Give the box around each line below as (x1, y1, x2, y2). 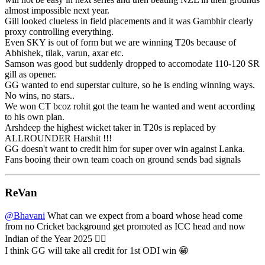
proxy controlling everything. (5, 26, 114, 37)
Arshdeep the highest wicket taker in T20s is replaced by (5, 122, 216, 132)
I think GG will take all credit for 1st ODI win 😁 (5, 245, 189, 256)
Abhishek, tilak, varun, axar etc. (5, 47, 124, 58)
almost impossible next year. (5, 5, 109, 15)
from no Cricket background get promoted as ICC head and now (5, 221, 245, 232)
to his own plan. (5, 111, 64, 122)
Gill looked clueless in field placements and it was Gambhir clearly (5, 15, 253, 26)
